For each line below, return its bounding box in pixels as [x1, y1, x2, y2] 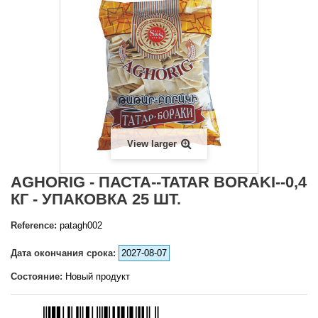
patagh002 [60, 220, 102, 231]
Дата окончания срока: [11, 248, 116, 258]
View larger [126, 138, 177, 149]
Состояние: [11, 271, 62, 282]
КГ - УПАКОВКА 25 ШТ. [11, 190, 181, 208]
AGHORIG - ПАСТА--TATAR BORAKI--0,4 [11, 173, 307, 191]
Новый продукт [65, 271, 130, 282]
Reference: [11, 220, 57, 231]
